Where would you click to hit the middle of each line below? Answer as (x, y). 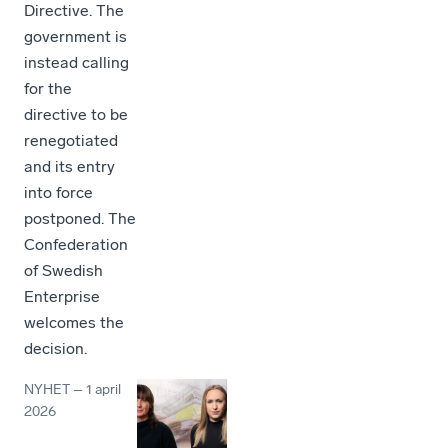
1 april (103, 390)
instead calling (76, 63)
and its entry (69, 167)
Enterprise (62, 297)
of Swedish (63, 271)
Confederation (76, 245)
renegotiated (71, 141)
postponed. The (80, 219)
